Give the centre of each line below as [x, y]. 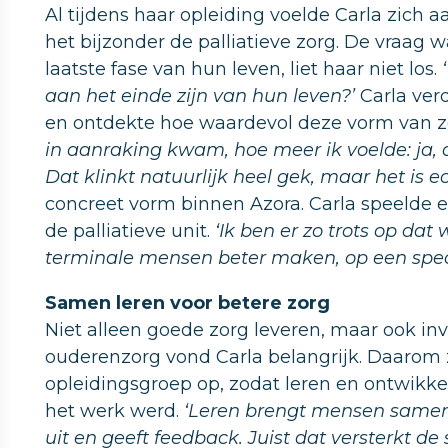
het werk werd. [114, 411]
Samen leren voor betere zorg [187, 303]
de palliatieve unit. [130, 231]
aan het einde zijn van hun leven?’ [200, 96]
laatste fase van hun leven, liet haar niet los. [243, 69]
